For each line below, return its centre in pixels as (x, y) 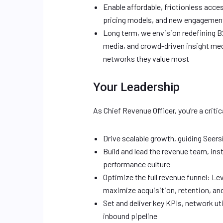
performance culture (137, 164)
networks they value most (146, 58)
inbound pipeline (130, 216)
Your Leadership (136, 87)
